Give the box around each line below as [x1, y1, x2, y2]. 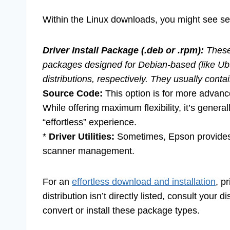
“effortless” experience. [43, 117, 137, 128]
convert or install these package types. [43, 205, 200, 216]
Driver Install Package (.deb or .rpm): [43, 45, 204, 56]
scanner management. [43, 146, 135, 157]
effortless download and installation [72, 177, 216, 187]
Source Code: [43, 88, 103, 99]
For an [43, 177, 72, 187]
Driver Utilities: [49, 131, 114, 142]
